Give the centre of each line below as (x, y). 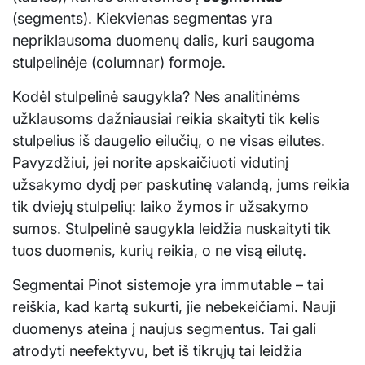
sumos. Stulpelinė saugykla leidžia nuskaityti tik (172, 228)
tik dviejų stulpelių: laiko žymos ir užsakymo (161, 206)
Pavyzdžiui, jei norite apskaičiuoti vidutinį (150, 162)
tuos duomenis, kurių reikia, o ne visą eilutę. (159, 250)
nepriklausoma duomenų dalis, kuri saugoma (163, 40)
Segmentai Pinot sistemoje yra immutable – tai (168, 284)
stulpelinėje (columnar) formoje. (119, 62)
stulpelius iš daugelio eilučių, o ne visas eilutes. (169, 140)
